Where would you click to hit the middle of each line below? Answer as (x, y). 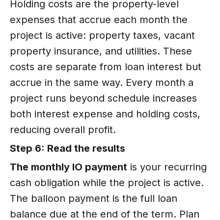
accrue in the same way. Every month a (102, 82)
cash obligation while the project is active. (107, 182)
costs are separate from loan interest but (106, 67)
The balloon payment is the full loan (94, 198)
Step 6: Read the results (68, 148)
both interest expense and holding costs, (105, 114)
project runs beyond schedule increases (103, 98)
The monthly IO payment (69, 167)
